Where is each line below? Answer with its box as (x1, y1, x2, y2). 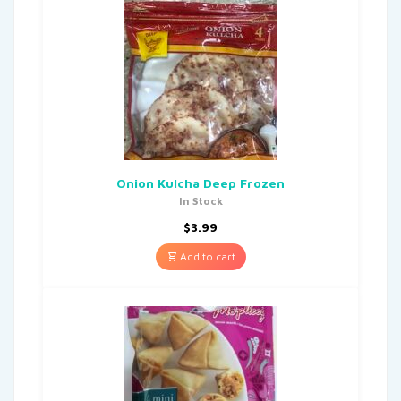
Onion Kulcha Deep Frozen (116, 175, 285, 191)
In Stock (178, 193, 223, 208)
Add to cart (176, 249, 235, 263)
